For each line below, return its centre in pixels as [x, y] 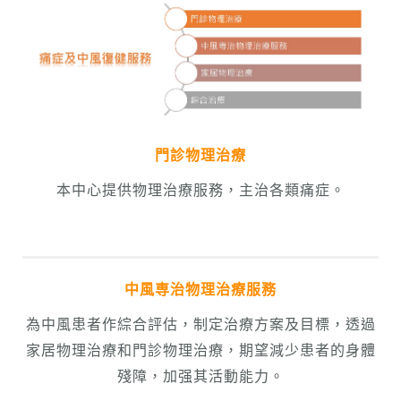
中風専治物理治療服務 [200, 289]
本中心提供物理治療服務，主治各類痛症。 [200, 190]
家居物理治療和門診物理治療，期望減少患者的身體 [200, 350]
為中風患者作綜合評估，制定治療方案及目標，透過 [200, 324]
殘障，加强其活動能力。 [200, 376]
